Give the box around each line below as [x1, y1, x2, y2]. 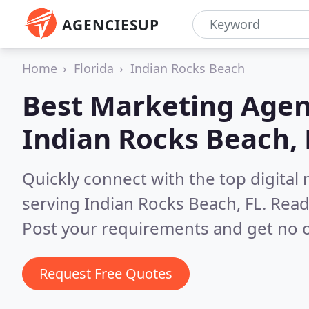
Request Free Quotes [39, 264, 172, 283]
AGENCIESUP [62, 15, 159, 34]
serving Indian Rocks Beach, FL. [22, 192, 270, 215]
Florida [74, 60, 114, 77]
